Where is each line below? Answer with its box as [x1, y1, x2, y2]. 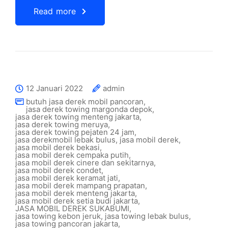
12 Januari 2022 [26, 83, 83, 93]
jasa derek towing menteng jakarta [15, 112, 139, 122]
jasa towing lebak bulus [105, 211, 189, 221]
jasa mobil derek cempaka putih [15, 150, 129, 160]
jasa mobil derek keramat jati [15, 173, 118, 183]
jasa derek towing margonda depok [26, 104, 152, 114]
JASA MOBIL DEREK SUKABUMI [15, 204, 129, 213]
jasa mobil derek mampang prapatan [15, 181, 145, 190]
